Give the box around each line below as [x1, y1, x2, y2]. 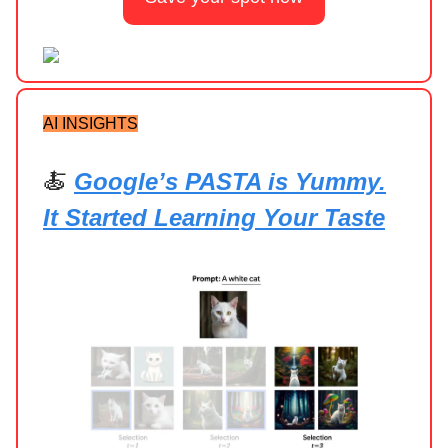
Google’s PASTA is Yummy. [74, 168, 386, 196]
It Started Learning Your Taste [43, 204, 385, 232]
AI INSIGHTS [43, 115, 138, 133]
